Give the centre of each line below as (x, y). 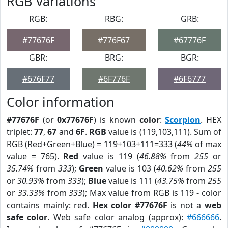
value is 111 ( (132, 181)
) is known (117, 120)
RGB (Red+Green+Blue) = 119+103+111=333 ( (92, 144)
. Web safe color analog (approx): (117, 217)
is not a (186, 205)
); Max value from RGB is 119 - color (152, 193)
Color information (61, 102)
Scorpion (183, 120)
